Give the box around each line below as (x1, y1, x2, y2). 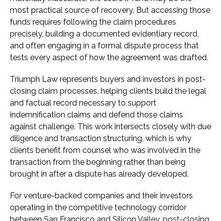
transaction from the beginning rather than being (10, 157, 185, 167)
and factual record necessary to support (10, 98, 156, 108)
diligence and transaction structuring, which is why (10, 134, 191, 144)
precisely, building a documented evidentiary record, (10, 29, 199, 39)
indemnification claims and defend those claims (10, 110, 183, 120)
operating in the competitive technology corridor (10, 203, 186, 213)
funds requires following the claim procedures (10, 17, 176, 27)
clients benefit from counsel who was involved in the (10, 146, 200, 155)
